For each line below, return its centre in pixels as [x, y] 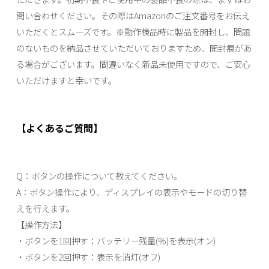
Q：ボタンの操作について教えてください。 [99, 175]
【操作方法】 [41, 224]
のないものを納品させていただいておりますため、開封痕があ [134, 47]
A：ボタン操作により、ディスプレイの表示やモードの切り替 [131, 192]
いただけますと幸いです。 [66, 80]
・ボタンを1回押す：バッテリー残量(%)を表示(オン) [116, 240]
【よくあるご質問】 [59, 128]
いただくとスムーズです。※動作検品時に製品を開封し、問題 [133, 31]
